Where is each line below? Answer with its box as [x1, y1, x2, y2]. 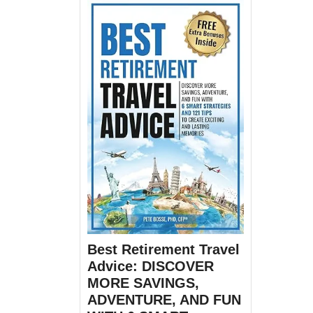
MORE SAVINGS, [87, 275, 199, 291]
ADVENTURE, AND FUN [87, 291, 241, 307]
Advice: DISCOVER [87, 258, 214, 274]
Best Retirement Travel [87, 241, 240, 257]
